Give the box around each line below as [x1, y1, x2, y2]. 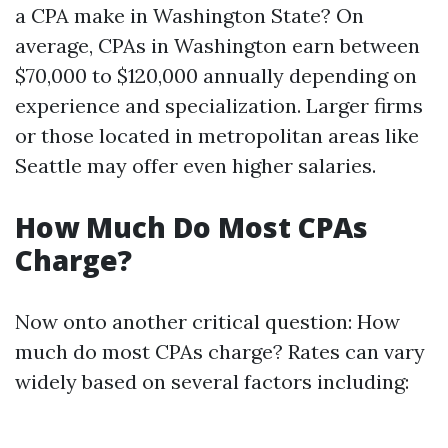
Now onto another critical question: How [15, 309, 400, 334]
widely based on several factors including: [15, 369, 409, 394]
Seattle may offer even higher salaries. [15, 153, 376, 178]
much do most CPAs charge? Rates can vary [15, 339, 425, 364]
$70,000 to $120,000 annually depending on [15, 63, 417, 88]
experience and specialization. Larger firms [15, 93, 423, 118]
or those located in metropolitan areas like [15, 123, 419, 148]
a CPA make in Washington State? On [15, 3, 364, 28]
